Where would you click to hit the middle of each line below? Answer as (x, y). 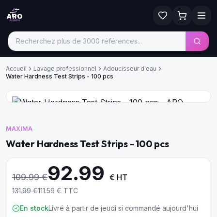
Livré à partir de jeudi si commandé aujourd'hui (123, 208)
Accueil (16, 69)
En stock (34, 208)
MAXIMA (19, 129)
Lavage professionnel (65, 69)
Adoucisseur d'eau (130, 69)
